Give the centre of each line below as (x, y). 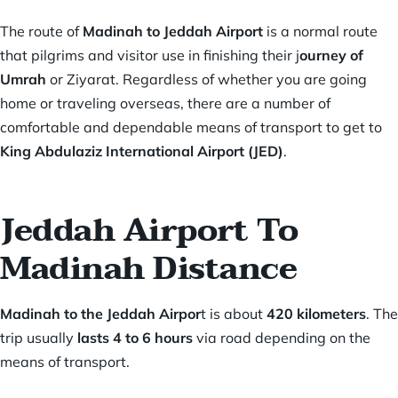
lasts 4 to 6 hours (135, 338)
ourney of (331, 56)
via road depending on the (282, 338)
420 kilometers (316, 314)
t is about (234, 314)
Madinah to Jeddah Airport (171, 32)
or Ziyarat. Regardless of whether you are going (207, 80)
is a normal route (322, 32)
